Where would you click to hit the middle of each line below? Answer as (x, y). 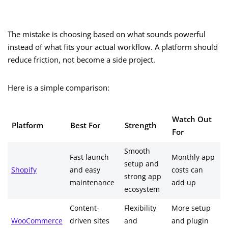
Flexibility (140, 208)
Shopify (24, 170)
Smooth (137, 151)
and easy (85, 170)
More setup (191, 208)
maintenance (92, 183)
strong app (142, 177)
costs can (187, 170)
